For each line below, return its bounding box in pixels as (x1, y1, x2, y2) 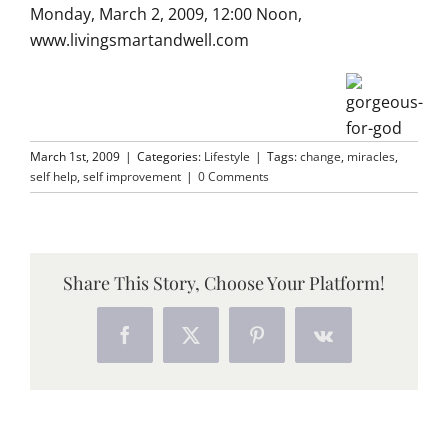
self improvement (83, 168, 181, 186)
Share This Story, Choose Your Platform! (63, 271, 385, 296)
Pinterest (255, 333, 318, 352)
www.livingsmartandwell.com (30, 29, 249, 52)
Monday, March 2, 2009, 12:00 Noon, (30, 3, 302, 26)
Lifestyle (204, 148, 250, 166)
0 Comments (198, 168, 269, 186)
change (300, 148, 341, 166)
